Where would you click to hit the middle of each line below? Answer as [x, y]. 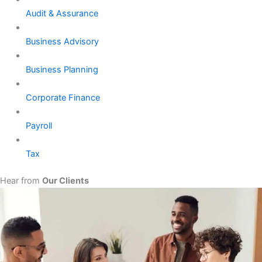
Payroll [39, 125]
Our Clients [65, 180]
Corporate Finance [63, 97]
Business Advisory [62, 41]
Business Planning [62, 69]
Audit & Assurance [62, 13]
